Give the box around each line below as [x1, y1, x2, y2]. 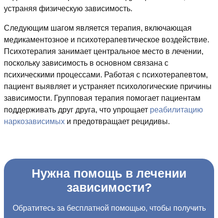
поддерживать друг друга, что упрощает [4, 106, 150, 114]
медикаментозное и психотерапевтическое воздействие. [4, 36, 209, 44]
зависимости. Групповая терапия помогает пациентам [4, 94, 200, 103]
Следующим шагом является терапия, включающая [4, 24, 192, 33]
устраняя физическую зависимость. [4, 4, 132, 13]
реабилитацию [150, 106, 203, 114]
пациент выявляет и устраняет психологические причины [4, 82, 212, 91]
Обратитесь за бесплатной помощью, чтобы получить [12, 204, 206, 213]
